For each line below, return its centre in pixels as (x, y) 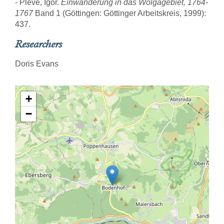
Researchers (38, 44)
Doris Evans (37, 64)
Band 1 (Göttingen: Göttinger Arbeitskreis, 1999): (119, 13)
